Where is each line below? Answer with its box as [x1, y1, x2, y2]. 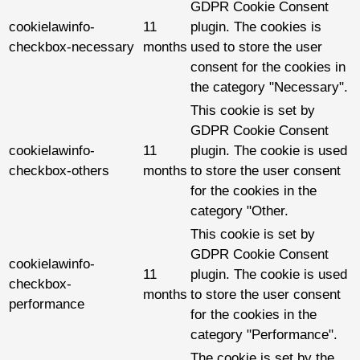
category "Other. [190, 203, 288, 219]
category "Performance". [190, 327, 337, 343]
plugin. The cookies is [190, 19, 321, 35]
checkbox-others [9, 163, 109, 179]
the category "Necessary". [190, 80, 348, 96]
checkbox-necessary [9, 39, 134, 55]
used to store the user [190, 39, 322, 55]
